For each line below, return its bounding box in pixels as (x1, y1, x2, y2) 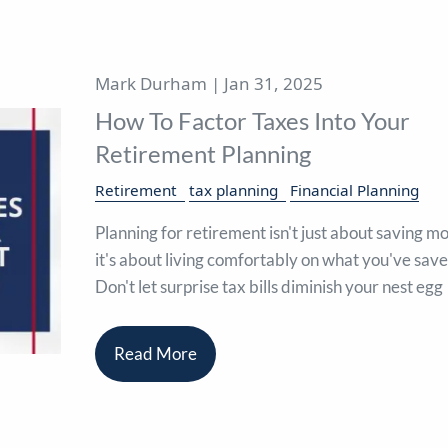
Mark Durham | (94, 72, 224, 96)
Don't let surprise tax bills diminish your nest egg (94, 276, 443, 298)
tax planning (188, 180, 278, 201)
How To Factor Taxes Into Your (94, 105, 410, 135)
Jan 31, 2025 (223, 72, 323, 96)
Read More (113, 343, 197, 365)
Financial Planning (289, 180, 419, 201)
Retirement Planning (94, 138, 311, 168)
